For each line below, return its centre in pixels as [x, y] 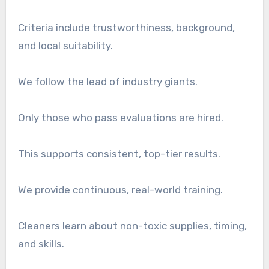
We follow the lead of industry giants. [107, 81]
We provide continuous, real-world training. [120, 189]
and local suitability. [65, 45]
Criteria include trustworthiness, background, [126, 27]
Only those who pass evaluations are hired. [120, 117]
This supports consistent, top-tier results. [119, 153]
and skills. [41, 243]
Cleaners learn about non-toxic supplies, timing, [132, 225]
